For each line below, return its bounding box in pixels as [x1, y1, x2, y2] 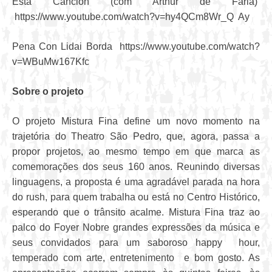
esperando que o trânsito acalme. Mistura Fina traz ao [12, 207, 260, 218]
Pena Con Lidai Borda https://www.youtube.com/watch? [12, 41, 260, 52]
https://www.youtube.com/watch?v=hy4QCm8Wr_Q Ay [12, 12, 250, 22]
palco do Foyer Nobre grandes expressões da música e [12, 222, 260, 233]
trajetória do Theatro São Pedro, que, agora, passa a [12, 131, 260, 142]
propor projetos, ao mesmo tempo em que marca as [12, 146, 260, 157]
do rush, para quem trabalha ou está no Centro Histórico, [12, 192, 260, 203]
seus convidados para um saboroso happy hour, [12, 237, 260, 248]
